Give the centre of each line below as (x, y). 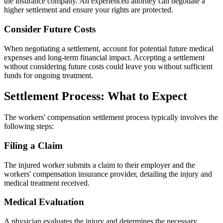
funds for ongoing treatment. (49, 75)
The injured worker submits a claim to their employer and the (100, 165)
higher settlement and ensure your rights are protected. (89, 10)
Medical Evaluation (44, 202)
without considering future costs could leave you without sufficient (108, 66)
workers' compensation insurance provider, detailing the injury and (108, 174)
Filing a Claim (33, 146)
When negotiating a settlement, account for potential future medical (109, 48)
